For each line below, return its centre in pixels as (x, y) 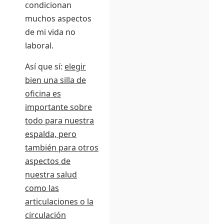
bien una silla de (55, 80)
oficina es (43, 93)
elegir (75, 66)
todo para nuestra (59, 120)
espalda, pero (51, 134)
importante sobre (58, 107)
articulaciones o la (59, 201)
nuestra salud (51, 174)
